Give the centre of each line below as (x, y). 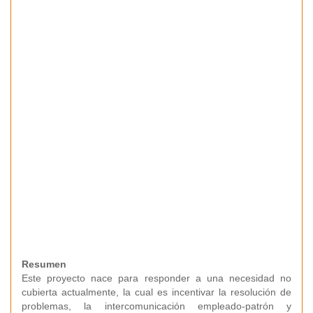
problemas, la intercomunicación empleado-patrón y (156, 306)
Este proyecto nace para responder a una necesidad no (156, 278)
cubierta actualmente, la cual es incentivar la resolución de (156, 292)
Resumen (44, 264)
